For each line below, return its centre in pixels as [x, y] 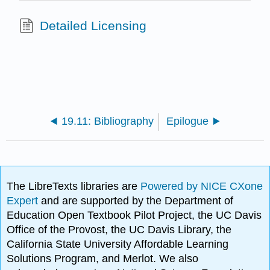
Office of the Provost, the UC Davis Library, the [119, 230]
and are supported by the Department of [137, 201]
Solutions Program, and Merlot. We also [103, 259]
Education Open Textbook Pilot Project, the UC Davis [134, 215]
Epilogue [188, 121]
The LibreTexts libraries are [74, 187]
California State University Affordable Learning [118, 244]
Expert [24, 201]
